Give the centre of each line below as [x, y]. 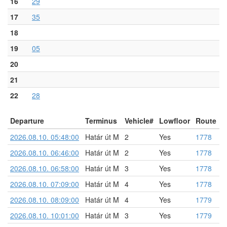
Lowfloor [175, 120]
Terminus [101, 120]
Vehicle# [139, 120]
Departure [27, 120]
